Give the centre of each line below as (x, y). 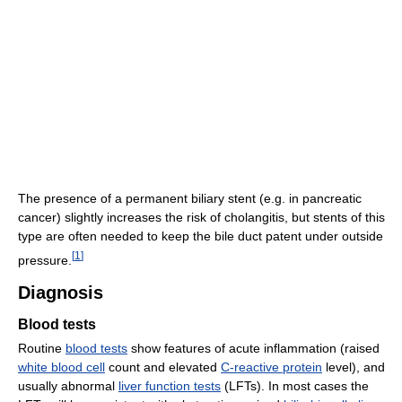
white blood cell (61, 367)
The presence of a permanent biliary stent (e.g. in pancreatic (190, 199)
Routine (42, 348)
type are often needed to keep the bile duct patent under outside (201, 236)
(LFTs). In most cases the (295, 385)
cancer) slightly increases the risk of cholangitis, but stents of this (201, 218)
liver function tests (170, 385)
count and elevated (163, 367)
